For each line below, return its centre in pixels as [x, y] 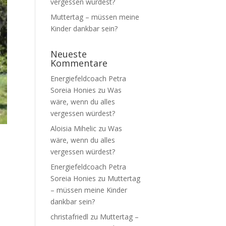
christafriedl [69, 217]
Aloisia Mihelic [73, 128]
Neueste [68, 54]
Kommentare [79, 63]
